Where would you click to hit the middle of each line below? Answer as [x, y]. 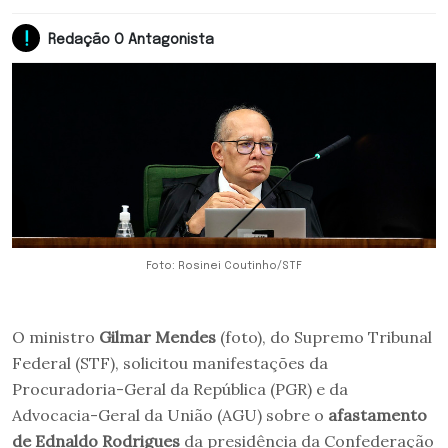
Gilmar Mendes [157, 336]
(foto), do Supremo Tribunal [324, 336]
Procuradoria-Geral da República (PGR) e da [180, 388]
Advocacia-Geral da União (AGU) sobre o [170, 414]
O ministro [55, 336]
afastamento [377, 414]
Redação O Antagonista [131, 39]
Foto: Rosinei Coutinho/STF [224, 265]
